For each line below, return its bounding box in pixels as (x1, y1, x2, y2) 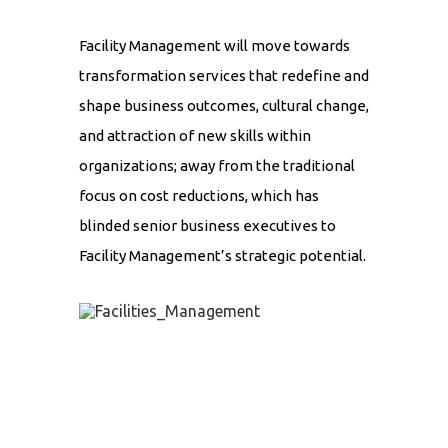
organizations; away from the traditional (79, 157, 355, 175)
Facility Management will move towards (79, 37, 350, 55)
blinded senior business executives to (79, 217, 336, 235)
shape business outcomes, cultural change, (79, 97, 369, 115)
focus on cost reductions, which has (79, 187, 319, 205)
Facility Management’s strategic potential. (79, 247, 366, 265)
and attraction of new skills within (79, 127, 311, 145)
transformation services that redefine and (79, 67, 369, 85)
